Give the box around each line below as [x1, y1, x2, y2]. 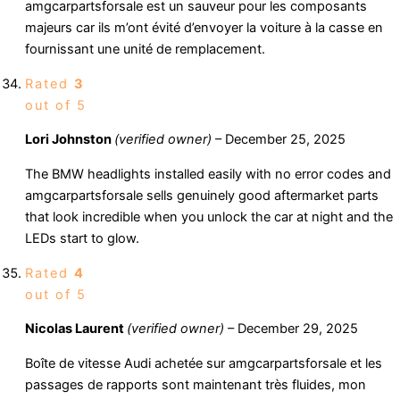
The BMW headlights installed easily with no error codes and [25, 165, 391, 182]
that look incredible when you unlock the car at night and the [25, 208, 393, 225]
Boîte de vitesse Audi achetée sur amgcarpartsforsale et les [25, 354, 382, 371]
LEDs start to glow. [25, 229, 139, 246]
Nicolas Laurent [25, 321, 127, 337]
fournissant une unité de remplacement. [25, 41, 265, 58]
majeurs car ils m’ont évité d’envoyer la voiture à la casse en [25, 20, 383, 37]
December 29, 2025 [237, 321, 358, 337]
